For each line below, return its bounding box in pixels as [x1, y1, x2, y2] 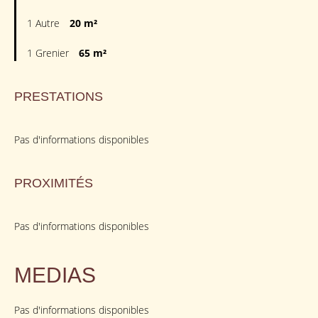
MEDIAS [14, 263, 96, 287]
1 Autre [27, 16, 62, 31]
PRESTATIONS [14, 89, 103, 104]
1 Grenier [27, 46, 72, 60]
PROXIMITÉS [14, 176, 93, 191]
